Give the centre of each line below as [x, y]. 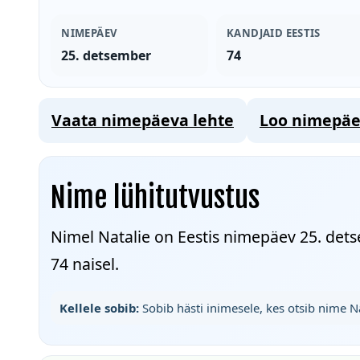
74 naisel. [85, 264]
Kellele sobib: [99, 307]
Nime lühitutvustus [155, 197]
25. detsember [106, 56]
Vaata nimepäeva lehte [143, 120]
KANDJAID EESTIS [273, 33]
